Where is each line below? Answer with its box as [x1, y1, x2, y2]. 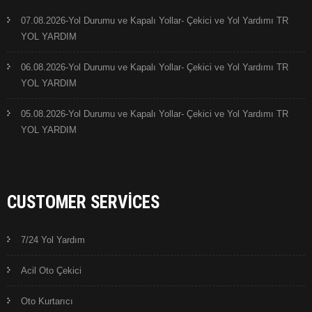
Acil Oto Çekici [21, 265, 81, 276]
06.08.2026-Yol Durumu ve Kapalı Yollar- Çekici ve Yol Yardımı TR [21, 62, 288, 73]
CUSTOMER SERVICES [7, 192, 159, 213]
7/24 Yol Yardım [21, 235, 85, 246]
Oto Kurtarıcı [21, 296, 73, 307]
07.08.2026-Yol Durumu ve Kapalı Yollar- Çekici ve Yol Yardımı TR [21, 15, 288, 26]
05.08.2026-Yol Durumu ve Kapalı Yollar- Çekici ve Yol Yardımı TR [21, 109, 288, 120]
